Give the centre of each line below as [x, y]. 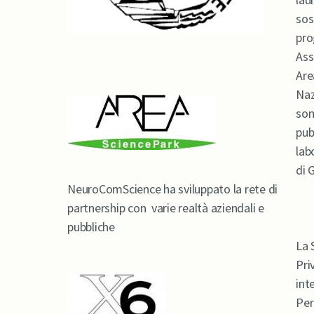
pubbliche [91, 226]
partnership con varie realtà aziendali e [166, 207]
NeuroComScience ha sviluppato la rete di [172, 189]
